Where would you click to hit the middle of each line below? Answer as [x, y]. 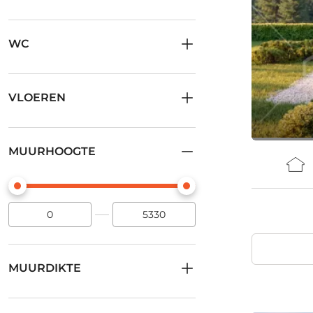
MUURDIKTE [45, 268]
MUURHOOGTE [52, 151]
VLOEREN [37, 97]
